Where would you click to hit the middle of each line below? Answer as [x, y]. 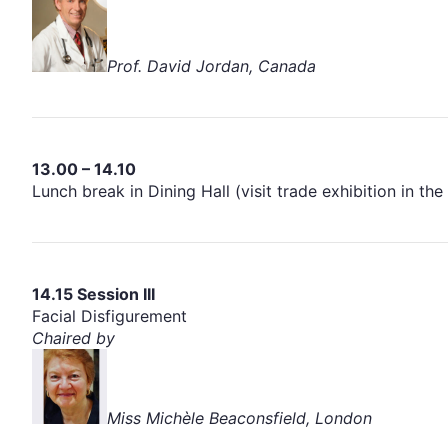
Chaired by [73, 337]
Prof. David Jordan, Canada [211, 65]
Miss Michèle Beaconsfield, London [239, 417]
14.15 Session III [93, 293]
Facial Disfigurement [109, 315]
